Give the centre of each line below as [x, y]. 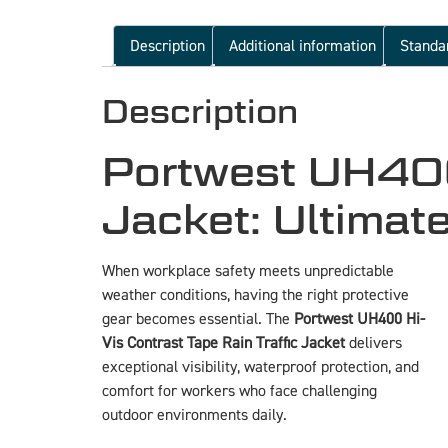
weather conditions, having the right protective [255, 295]
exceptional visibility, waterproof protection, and [260, 367]
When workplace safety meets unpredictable [248, 271]
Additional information [302, 46]
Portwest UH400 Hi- [359, 319]
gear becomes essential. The [198, 319]
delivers [373, 343]
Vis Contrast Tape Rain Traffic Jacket [223, 343]
